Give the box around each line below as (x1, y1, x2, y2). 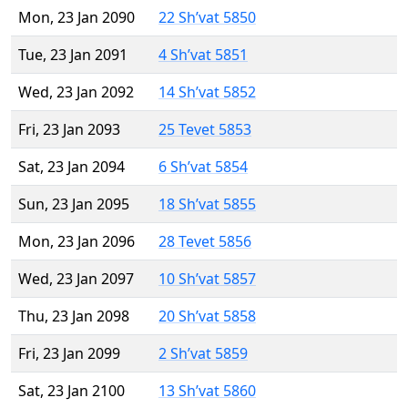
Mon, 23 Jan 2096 (18, 231, 135, 252)
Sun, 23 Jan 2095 (18, 194, 129, 215)
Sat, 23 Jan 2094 (18, 157, 125, 178)
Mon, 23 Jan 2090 (18, 7, 135, 28)
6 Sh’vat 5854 (158, 157, 248, 178)
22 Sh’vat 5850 (158, 7, 256, 28)
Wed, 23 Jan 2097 (18, 269, 134, 290)
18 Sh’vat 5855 (158, 194, 256, 215)
